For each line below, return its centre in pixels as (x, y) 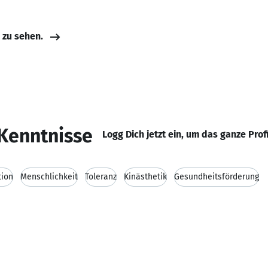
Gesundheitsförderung (217, 177)
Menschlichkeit (49, 177)
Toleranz (101, 177)
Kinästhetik (145, 177)
